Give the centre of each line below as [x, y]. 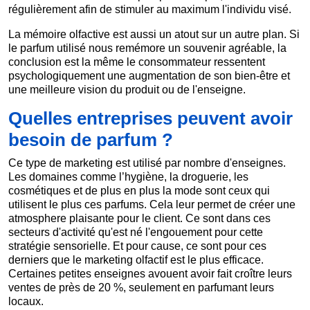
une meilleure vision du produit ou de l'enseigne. [127, 90]
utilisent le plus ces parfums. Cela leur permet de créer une [152, 205]
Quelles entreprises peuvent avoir [151, 119]
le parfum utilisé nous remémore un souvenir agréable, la [147, 48]
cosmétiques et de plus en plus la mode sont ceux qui [139, 191]
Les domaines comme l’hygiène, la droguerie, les [128, 177]
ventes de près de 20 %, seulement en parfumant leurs [141, 288]
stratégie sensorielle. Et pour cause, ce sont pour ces [137, 246]
